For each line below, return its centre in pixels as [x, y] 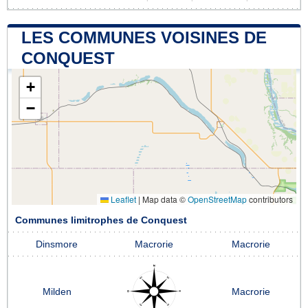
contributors [270, 199]
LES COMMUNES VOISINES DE [144, 37]
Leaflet [122, 199]
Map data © [164, 199]
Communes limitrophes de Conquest [101, 220]
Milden [57, 291]
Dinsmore [57, 244]
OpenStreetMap [217, 199]
